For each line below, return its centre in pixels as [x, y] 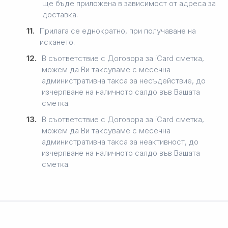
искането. [57, 42]
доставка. [60, 14]
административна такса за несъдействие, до [124, 80]
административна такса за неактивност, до [120, 141]
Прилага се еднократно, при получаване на [118, 31]
